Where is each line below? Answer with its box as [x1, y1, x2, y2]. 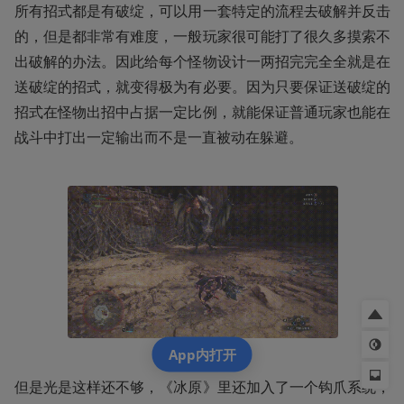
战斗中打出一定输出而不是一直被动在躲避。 [14, 127, 303, 147]
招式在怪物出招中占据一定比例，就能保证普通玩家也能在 [14, 102, 390, 122]
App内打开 [168, 344, 236, 363]
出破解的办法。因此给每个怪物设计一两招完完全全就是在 [14, 51, 390, 71]
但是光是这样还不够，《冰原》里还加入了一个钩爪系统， [14, 376, 390, 397]
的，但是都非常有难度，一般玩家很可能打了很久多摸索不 [14, 26, 390, 46]
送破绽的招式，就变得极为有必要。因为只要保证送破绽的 [14, 77, 390, 96]
